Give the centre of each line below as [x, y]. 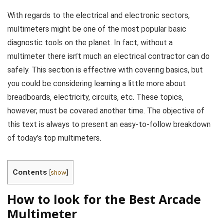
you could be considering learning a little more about [97, 83]
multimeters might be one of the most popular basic [97, 29]
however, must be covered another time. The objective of [106, 111]
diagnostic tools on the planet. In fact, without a [90, 43]
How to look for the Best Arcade [104, 199]
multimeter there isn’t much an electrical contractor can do [109, 56]
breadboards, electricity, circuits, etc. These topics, [95, 97]
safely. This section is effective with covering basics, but [105, 70]
